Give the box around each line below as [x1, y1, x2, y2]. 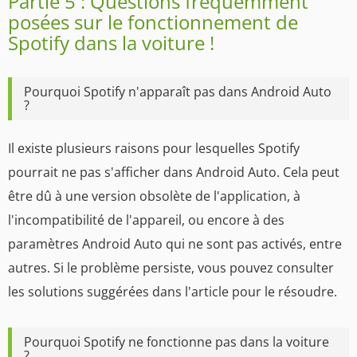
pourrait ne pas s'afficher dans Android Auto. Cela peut [8, 163, 339, 181]
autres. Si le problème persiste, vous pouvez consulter [8, 258, 334, 277]
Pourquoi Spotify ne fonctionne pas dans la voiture [24, 332, 329, 351]
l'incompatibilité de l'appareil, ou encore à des [8, 210, 284, 229]
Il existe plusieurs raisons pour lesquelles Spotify [8, 139, 300, 157]
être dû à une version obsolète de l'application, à [8, 186, 300, 205]
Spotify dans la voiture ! [8, 29, 214, 56]
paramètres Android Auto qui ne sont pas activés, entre [8, 234, 342, 253]
